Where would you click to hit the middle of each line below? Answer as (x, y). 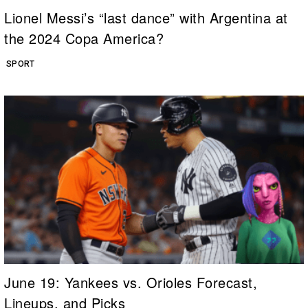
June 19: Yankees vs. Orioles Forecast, (131, 282)
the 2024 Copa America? (84, 38)
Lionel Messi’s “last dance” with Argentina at (146, 17)
